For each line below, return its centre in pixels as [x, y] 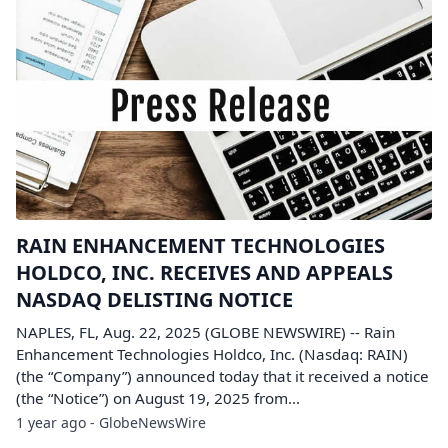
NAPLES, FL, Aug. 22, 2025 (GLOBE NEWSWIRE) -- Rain [205, 332]
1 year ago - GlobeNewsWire [111, 422]
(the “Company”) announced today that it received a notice [222, 376]
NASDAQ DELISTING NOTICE [154, 299]
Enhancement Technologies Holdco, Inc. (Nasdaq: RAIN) [212, 354]
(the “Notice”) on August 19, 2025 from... [158, 398]
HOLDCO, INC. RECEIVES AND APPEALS [204, 272]
